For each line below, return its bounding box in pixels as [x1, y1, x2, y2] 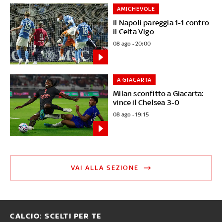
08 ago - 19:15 [113, 111, 149, 118]
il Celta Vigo [113, 27, 154, 36]
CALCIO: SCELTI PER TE [10, 212, 102, 221]
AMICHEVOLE [117, 5, 156, 12]
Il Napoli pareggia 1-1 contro [113, 18, 210, 27]
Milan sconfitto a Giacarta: [113, 89, 204, 98]
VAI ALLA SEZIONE [71, 164, 139, 172]
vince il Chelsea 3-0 [113, 98, 180, 107]
